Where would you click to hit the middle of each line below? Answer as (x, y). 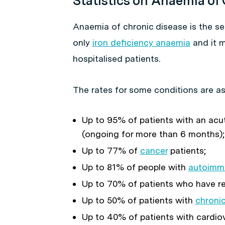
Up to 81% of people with (135, 167)
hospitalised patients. (116, 59)
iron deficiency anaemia (141, 42)
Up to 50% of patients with (138, 200)
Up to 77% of (111, 150)
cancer (154, 150)
